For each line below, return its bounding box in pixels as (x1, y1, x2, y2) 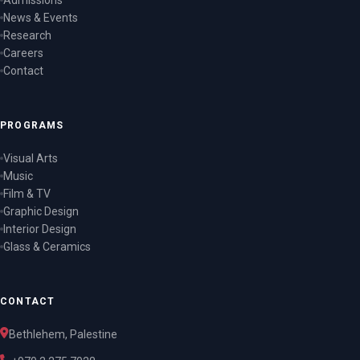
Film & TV (3, 187, 51, 200)
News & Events (3, 11, 78, 24)
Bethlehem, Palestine (9, 328, 117, 341)
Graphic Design (3, 205, 79, 218)
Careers (3, 47, 43, 59)
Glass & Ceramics (3, 240, 91, 253)
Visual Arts (3, 152, 58, 165)
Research (3, 29, 51, 42)
